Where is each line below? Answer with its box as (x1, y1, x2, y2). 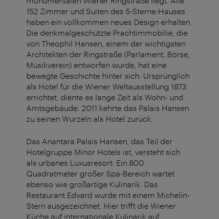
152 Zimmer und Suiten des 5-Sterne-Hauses (26, 6, 185, 16)
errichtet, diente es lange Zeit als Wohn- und (26, 92, 183, 102)
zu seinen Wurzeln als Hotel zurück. (26, 114, 153, 124)
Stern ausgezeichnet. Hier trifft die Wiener (26, 201, 176, 211)
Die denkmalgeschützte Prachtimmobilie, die (26, 28, 188, 38)
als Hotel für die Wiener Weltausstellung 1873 (26, 82, 186, 91)
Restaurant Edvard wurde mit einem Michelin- (26, 190, 190, 200)
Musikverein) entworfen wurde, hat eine (26, 60, 167, 70)
